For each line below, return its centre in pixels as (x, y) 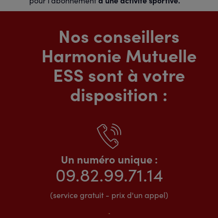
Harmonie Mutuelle (119, 55)
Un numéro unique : (109, 159)
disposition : (119, 94)
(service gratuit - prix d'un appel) (109, 195)
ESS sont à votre (119, 74)
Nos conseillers (119, 35)
